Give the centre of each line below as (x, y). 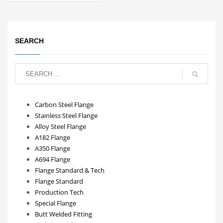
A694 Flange (53, 160)
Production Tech (59, 192)
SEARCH (29, 41)
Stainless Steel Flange (66, 116)
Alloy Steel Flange (60, 127)
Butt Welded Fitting (63, 214)
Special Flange (56, 203)
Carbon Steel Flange (64, 105)
